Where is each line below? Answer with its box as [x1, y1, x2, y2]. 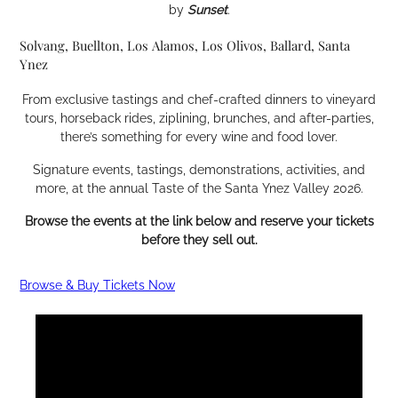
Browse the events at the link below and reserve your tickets [24, 214, 374, 229]
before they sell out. [140, 233, 258, 248]
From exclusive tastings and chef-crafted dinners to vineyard [22, 92, 376, 107]
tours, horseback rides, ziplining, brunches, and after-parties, [24, 111, 374, 126]
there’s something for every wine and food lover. [60, 130, 338, 145]
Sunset [187, 2, 227, 17]
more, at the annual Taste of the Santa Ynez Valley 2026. [35, 181, 363, 196]
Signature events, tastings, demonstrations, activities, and [33, 163, 365, 178]
